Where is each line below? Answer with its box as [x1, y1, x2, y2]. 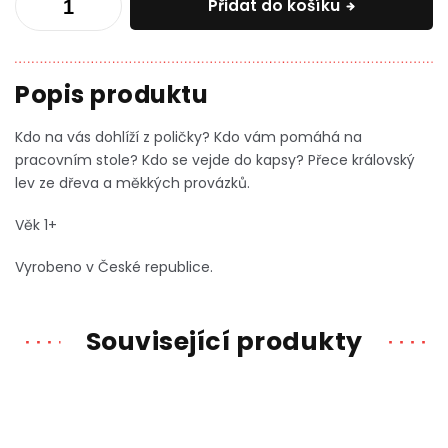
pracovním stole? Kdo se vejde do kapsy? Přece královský [15, 150, 415, 170]
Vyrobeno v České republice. [15, 257, 213, 277]
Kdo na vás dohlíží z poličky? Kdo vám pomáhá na [15, 127, 362, 147]
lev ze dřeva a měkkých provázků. [15, 173, 250, 193]
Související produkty [85, 324, 363, 359]
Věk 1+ [15, 215, 57, 235]
